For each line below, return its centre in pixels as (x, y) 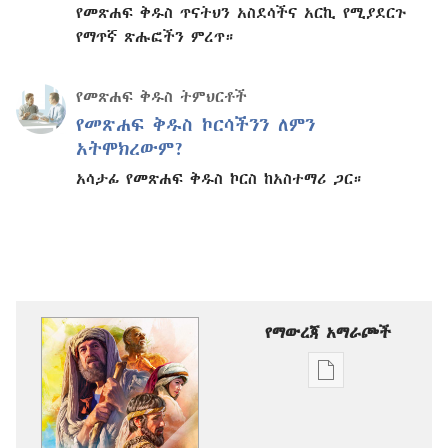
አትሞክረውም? (130, 149)
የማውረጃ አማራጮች (328, 332)
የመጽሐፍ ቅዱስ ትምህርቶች (161, 96)
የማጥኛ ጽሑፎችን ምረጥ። (155, 36)
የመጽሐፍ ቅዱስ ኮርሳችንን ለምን (195, 125)
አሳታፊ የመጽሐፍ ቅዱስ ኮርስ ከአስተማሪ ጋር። (219, 178)
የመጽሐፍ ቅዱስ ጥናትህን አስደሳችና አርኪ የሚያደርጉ (241, 12)
